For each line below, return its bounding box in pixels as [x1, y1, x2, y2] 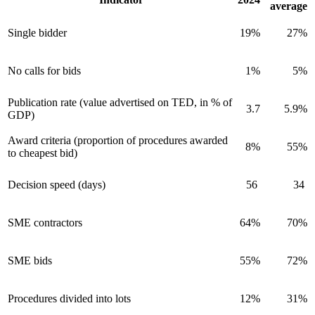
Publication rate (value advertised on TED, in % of [8, 96, 232, 108]
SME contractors [8, 216, 82, 229]
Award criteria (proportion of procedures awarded [8, 134, 228, 146]
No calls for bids [8, 64, 81, 77]
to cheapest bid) [8, 146, 77, 159]
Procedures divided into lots [8, 292, 131, 304]
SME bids [8, 254, 52, 266]
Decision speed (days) [8, 178, 105, 191]
